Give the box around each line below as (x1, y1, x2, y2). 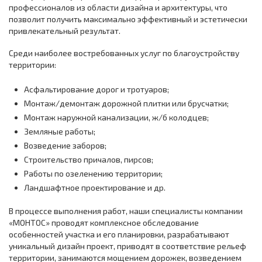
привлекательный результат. (9, 26, 120, 36)
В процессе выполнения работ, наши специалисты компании (9, 206, 243, 216)
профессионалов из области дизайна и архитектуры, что (9, 2, 227, 13)
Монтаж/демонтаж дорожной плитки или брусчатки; (24, 98, 229, 109)
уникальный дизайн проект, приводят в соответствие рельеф (9, 241, 246, 251)
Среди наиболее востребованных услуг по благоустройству (9, 48, 239, 58)
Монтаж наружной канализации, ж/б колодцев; (24, 112, 209, 123)
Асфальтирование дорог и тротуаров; (24, 84, 169, 95)
